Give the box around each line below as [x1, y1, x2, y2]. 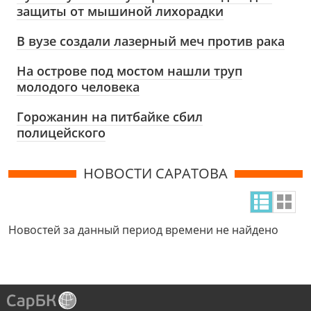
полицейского [17, 124, 106, 142]
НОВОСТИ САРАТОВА [83, 164, 228, 183]
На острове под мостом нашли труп [17, 62, 242, 80]
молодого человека [17, 78, 140, 96]
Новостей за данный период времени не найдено [8, 222, 278, 238]
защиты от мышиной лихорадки [17, 3, 224, 20]
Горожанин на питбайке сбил [17, 108, 203, 126]
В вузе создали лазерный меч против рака [17, 33, 285, 50]
